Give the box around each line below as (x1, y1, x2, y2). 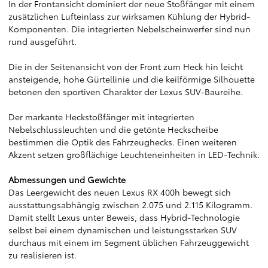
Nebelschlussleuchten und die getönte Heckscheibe (8, 123, 218, 135)
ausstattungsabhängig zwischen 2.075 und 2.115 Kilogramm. (8, 199, 252, 211)
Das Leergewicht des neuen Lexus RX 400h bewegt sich (8, 186, 231, 198)
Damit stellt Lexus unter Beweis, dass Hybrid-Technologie (8, 211, 240, 223)
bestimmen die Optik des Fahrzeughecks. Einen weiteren (8, 136, 237, 148)
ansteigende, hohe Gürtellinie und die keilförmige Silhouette (8, 73, 255, 85)
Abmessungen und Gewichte (8, 173, 126, 185)
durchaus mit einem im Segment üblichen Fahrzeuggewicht (8, 236, 249, 248)
